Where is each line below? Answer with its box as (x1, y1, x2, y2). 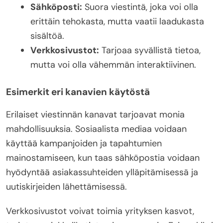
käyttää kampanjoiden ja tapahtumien (6, 137, 162, 149)
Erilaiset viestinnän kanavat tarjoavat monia (6, 108, 185, 120)
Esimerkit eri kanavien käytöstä (6, 85, 150, 98)
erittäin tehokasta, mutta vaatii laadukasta (30, 15, 204, 27)
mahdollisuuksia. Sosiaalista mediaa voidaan (6, 122, 187, 135)
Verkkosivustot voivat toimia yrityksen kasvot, (6, 205, 194, 217)
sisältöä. (30, 29, 64, 42)
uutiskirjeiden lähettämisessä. (6, 180, 127, 193)
